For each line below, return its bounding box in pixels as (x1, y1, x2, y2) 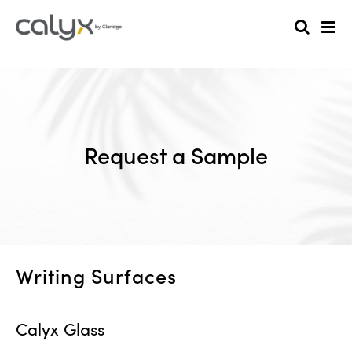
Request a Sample (84, 141, 268, 170)
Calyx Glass (16, 317, 104, 340)
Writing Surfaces (16, 263, 177, 289)
